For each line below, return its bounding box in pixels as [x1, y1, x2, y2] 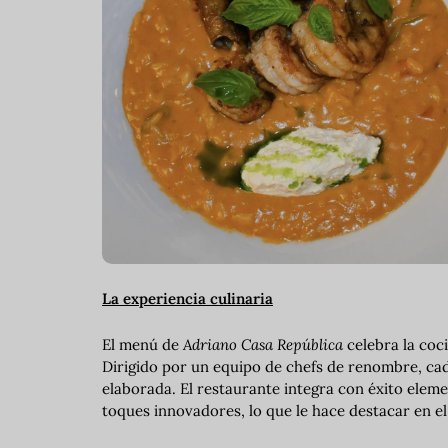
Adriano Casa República [183, 335, 343, 355]
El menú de [102, 335, 183, 355]
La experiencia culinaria [102, 289, 273, 309]
